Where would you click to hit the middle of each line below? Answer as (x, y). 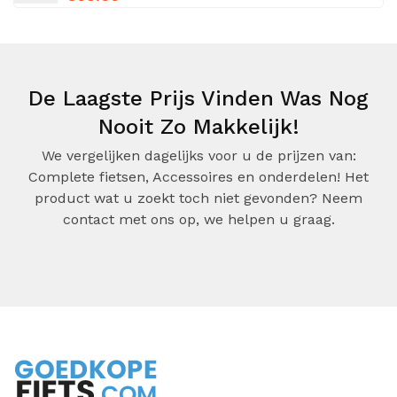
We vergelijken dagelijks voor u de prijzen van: (198, 156)
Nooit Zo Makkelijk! (198, 127)
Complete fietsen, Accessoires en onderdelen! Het (198, 177)
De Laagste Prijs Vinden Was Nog (198, 98)
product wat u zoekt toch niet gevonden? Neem (198, 198)
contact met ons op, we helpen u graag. (198, 219)
